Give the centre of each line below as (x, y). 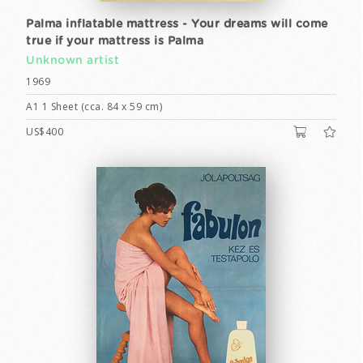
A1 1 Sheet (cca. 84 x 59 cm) (94, 107)
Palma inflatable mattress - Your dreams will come (177, 24)
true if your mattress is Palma (115, 41)
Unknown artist (73, 61)
